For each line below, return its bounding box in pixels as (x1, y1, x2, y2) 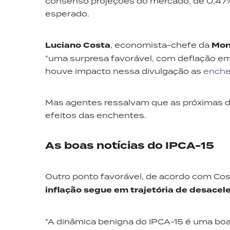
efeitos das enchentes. (45, 110, 146, 120)
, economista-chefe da (110, 40, 212, 50)
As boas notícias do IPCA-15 (45, 139, 214, 153)
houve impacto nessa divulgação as (45, 66, 203, 76)
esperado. (45, 9, 89, 18)
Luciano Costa (45, 40, 110, 51)
